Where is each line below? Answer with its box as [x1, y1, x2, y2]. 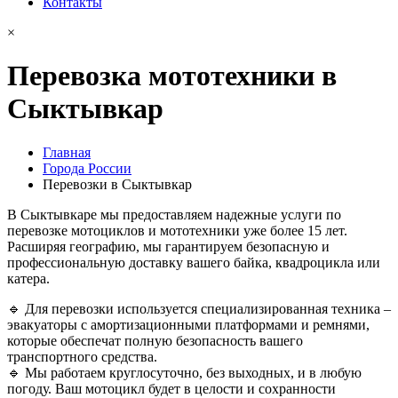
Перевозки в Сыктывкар [43, 176, 192, 192]
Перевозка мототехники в [7, 60, 337, 92]
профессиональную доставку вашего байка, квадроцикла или [7, 254, 380, 270]
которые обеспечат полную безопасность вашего [7, 332, 303, 348]
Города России [43, 160, 131, 176]
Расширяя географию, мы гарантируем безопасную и [7, 238, 330, 254]
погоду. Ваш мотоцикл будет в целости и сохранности [7, 380, 336, 396]
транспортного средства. [7, 348, 157, 364]
